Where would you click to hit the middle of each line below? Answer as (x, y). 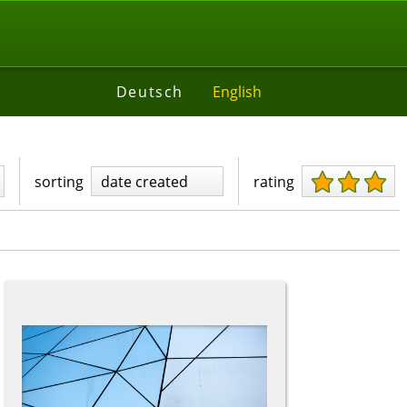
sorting (60, 181)
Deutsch (149, 92)
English (237, 92)
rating (274, 181)
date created (145, 181)
